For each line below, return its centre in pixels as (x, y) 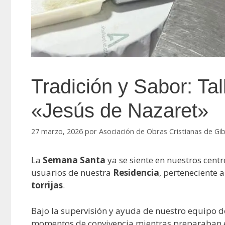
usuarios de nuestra (72, 173)
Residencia (136, 173)
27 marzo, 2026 (57, 132)
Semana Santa (74, 160)
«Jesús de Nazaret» (120, 111)
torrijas (47, 185)
